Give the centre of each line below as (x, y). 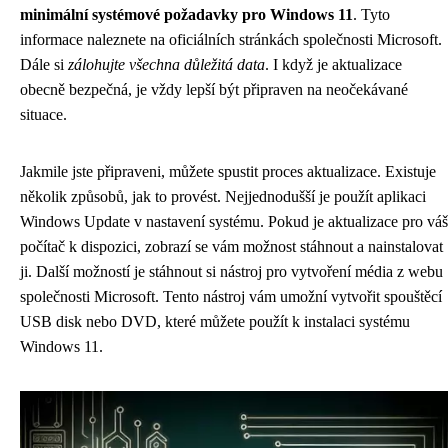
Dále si (44, 64)
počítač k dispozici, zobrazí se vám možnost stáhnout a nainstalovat (231, 246)
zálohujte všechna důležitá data (166, 64)
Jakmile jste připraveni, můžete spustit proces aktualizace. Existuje (228, 171)
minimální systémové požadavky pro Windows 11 (186, 14)
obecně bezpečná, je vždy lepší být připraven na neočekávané (214, 89)
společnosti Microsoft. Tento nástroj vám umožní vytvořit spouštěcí (231, 296)
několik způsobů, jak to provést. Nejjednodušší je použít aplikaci (223, 196)
